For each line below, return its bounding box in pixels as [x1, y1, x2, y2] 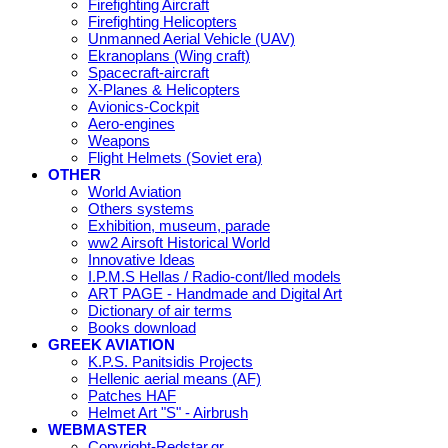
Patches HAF [88, 387, 176, 405]
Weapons [88, 132, 150, 150]
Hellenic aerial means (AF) [88, 370, 261, 388]
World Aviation [88, 183, 181, 201]
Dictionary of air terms [88, 302, 232, 320]
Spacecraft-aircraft [88, 64, 209, 82]
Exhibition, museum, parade [88, 217, 270, 235]
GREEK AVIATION [48, 336, 175, 354]
